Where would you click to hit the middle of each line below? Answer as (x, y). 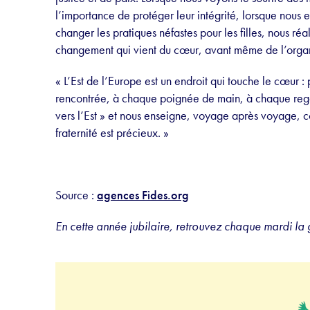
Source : (76, 195)
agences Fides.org (143, 195)
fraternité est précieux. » (112, 133)
